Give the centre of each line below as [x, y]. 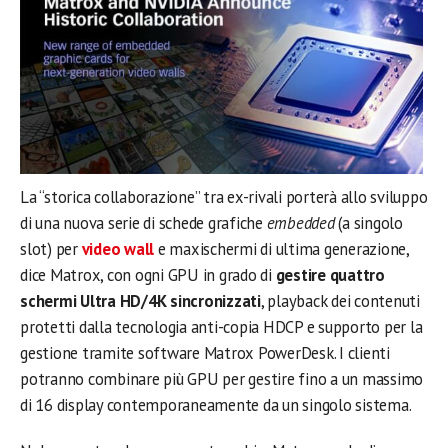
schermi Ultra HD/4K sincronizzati [140, 301]
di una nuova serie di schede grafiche [143, 223]
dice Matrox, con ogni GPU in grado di [148, 275]
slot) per [51, 249]
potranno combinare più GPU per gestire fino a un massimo [222, 379]
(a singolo [368, 223]
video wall [118, 249]
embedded [300, 223]
